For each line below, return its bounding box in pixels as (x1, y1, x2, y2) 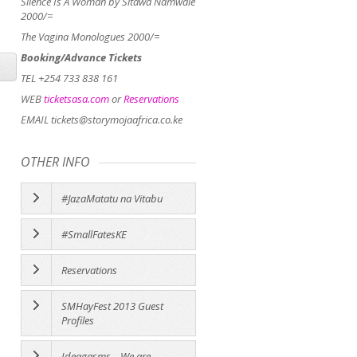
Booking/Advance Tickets (21, 50, 142, 65)
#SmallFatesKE (61, 227, 127, 242)
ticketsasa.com (44, 92, 109, 107)
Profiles (61, 313, 94, 328)
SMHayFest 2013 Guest (61, 299, 163, 314)
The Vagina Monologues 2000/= (21, 29, 159, 45)
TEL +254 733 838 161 (21, 71, 118, 86)
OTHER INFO (21, 153, 90, 171)
